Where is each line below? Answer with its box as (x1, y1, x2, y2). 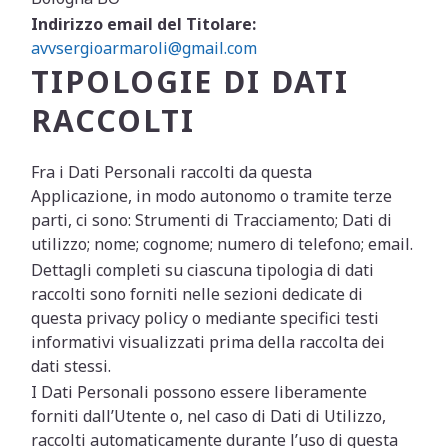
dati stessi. (31, 355, 112, 377)
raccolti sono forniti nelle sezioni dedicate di (31, 283, 364, 305)
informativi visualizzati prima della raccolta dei (31, 331, 386, 353)
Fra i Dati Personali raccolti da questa (31, 161, 313, 183)
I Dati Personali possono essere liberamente (31, 381, 368, 403)
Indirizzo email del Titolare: (31, 13, 257, 35)
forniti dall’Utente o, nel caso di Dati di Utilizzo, (31, 405, 387, 427)
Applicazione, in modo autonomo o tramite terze (31, 185, 393, 207)
